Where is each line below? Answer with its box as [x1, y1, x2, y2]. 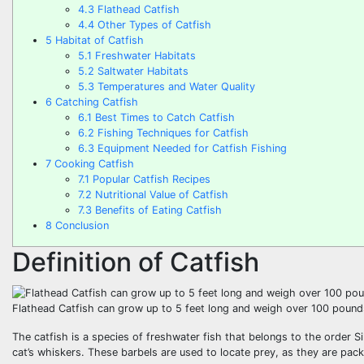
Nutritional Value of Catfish [92, 188, 228, 201]
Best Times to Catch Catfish [92, 110, 235, 123]
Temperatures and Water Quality [94, 80, 255, 93]
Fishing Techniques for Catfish [94, 126, 249, 139]
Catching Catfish [52, 95, 138, 108]
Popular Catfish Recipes [89, 172, 210, 185]
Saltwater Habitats [94, 64, 188, 77]
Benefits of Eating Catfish [92, 203, 222, 216]
